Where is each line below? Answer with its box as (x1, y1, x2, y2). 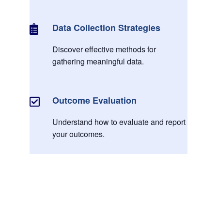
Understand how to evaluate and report (52, 116, 186, 128)
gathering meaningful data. (52, 56, 144, 67)
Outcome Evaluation (52, 93, 137, 107)
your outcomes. (52, 128, 105, 140)
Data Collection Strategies (52, 21, 160, 34)
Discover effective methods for (52, 44, 156, 55)
